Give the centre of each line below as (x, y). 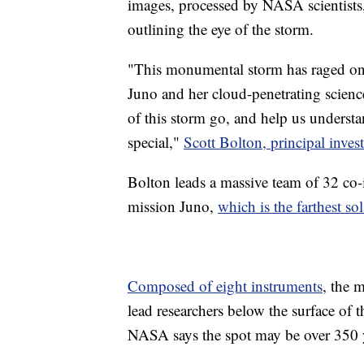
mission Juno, (173, 206)
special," (156, 141)
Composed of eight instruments (225, 285)
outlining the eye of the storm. (221, 28)
